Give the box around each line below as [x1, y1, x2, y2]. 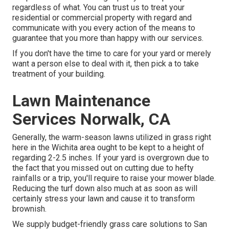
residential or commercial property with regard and [12, 13, 192, 23]
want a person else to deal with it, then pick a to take [12, 59, 199, 69]
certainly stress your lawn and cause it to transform [12, 194, 195, 204]
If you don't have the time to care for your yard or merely [12, 49, 211, 59]
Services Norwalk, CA [12, 109, 170, 129]
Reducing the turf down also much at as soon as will [12, 184, 197, 194]
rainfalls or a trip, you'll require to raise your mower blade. [12, 173, 216, 184]
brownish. [12, 204, 47, 214]
